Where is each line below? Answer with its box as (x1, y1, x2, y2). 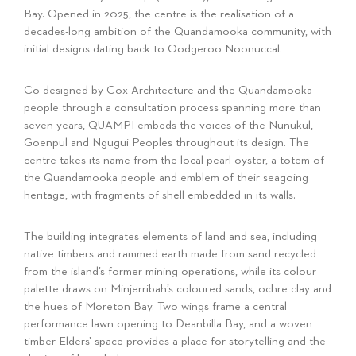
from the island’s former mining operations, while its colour (24, 265, 316, 277)
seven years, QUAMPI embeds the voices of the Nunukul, (24, 119, 313, 131)
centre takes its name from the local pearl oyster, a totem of (24, 154, 324, 166)
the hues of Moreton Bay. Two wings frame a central (24, 300, 287, 312)
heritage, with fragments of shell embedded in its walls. (24, 189, 296, 201)
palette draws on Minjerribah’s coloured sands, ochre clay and (24, 283, 331, 295)
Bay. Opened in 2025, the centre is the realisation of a (24, 8, 294, 20)
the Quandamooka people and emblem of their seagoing (24, 172, 308, 184)
